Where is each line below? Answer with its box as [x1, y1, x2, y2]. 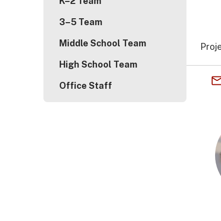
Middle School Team [59, 38, 146, 48]
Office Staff [59, 80, 112, 91]
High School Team [59, 59, 137, 70]
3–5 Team [59, 17, 102, 27]
